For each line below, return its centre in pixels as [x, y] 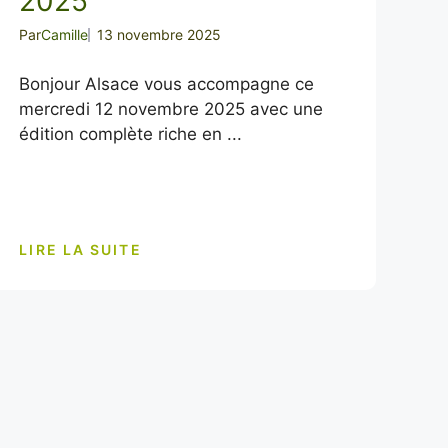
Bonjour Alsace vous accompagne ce [167, 84]
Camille [65, 34]
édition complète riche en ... [131, 134]
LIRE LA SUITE [80, 249]
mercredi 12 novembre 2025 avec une [171, 109]
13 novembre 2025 [159, 34]
